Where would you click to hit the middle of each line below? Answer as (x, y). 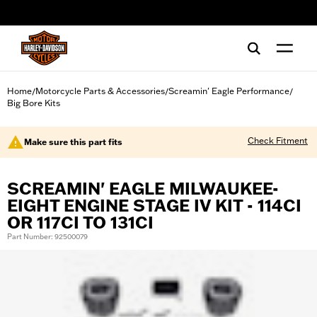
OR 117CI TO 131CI (80, 223)
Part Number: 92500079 (47, 237)
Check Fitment (278, 140)
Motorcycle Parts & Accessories (100, 91)
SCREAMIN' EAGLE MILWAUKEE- (143, 189)
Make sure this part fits (73, 142)
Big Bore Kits (34, 103)
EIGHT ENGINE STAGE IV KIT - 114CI (154, 206)
